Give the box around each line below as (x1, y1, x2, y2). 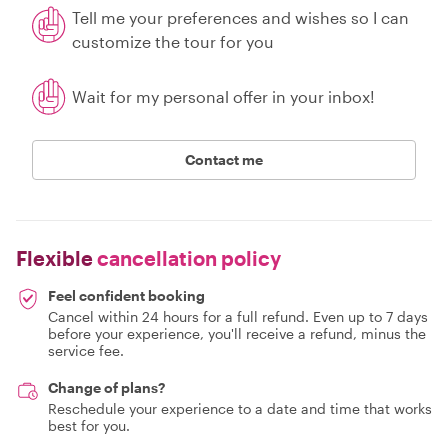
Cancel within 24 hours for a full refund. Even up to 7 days (48, 308, 428, 325)
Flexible (16, 246, 93, 270)
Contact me (185, 151, 263, 168)
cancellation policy (93, 246, 281, 270)
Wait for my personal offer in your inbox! (72, 87, 375, 106)
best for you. (48, 417, 130, 434)
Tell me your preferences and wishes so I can (72, 8, 409, 27)
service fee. (48, 342, 124, 359)
